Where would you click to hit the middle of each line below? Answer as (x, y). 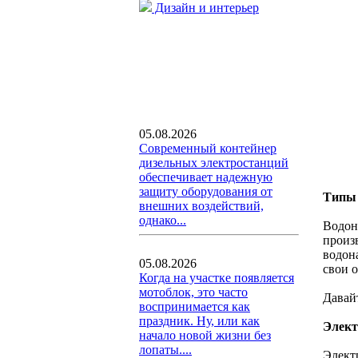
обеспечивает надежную (206, 177)
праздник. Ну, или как (199, 321)
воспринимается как (195, 306)
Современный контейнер (208, 148)
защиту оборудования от (206, 191)
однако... (163, 220)
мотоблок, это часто (193, 292)
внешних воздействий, (201, 206)
